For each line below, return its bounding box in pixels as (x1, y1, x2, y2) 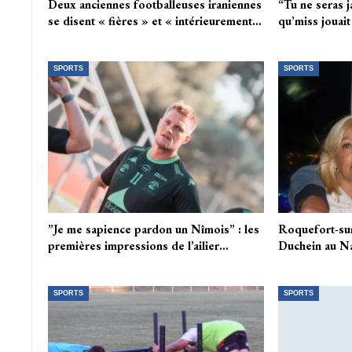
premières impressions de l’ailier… (47, 238, 229, 254)
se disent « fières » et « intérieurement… (47, 13, 262, 29)
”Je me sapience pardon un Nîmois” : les (47, 222, 259, 237)
